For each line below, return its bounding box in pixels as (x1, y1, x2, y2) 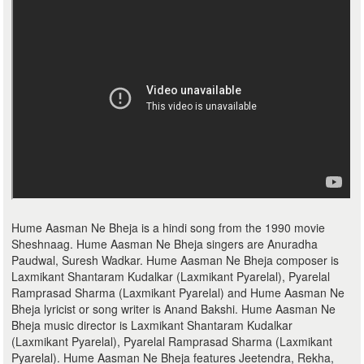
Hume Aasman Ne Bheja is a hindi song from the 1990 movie (11, 219, 326, 236)
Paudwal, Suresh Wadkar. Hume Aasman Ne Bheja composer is (11, 252, 340, 268)
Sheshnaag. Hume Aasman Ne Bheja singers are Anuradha (11, 236, 318, 252)
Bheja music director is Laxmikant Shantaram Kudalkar (11, 317, 293, 333)
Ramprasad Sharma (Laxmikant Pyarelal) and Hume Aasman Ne (11, 284, 345, 301)
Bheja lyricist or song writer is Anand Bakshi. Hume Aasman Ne (11, 301, 336, 317)
